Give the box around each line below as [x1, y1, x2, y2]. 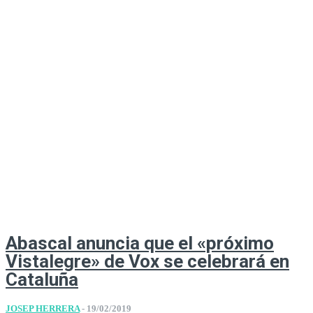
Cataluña [6, 269, 78, 291]
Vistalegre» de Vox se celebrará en [6, 251, 289, 272]
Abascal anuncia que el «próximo [6, 233, 274, 254]
